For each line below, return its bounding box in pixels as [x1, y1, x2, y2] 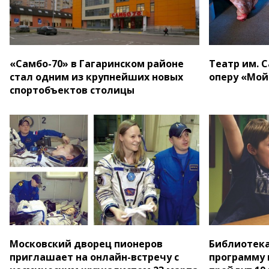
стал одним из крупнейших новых [10, 70, 183, 84]
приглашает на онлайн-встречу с [10, 250, 179, 264]
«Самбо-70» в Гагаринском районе [10, 57, 184, 71]
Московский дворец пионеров [10, 237, 163, 250]
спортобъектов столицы [10, 83, 134, 97]
